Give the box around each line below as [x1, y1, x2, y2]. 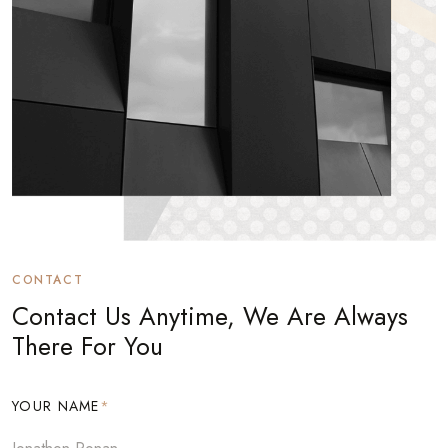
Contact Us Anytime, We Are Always [12, 298, 408, 335]
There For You [12, 328, 163, 365]
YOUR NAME [12, 396, 100, 417]
